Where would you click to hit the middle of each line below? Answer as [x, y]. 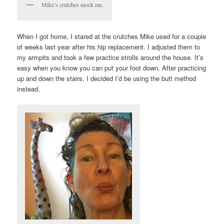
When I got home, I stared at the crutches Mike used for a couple [112, 36]
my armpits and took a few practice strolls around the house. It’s [110, 57]
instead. [29, 88]
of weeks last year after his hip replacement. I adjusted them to [109, 46]
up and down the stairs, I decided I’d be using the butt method [107, 78]
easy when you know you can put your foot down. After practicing [112, 67]
